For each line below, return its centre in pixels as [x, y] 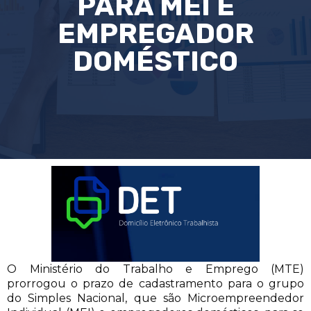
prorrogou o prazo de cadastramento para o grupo [155, 283]
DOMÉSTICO [155, 62]
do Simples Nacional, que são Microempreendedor [155, 298]
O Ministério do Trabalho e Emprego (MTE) [155, 269]
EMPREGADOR [155, 34]
